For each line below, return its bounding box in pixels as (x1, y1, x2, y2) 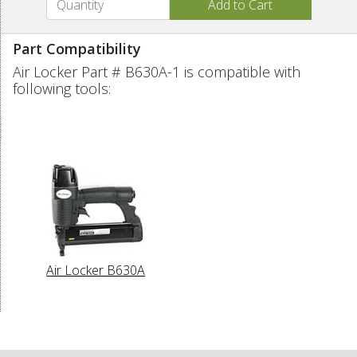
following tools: (13, 78, 111, 98)
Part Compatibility (13, 38, 141, 58)
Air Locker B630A (46, 261, 146, 279)
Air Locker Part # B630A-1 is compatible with (13, 61, 300, 81)
